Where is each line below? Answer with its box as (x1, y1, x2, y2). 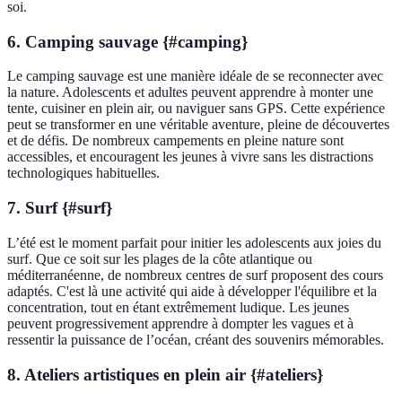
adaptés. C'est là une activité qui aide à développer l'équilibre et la (7, 283, 377, 299)
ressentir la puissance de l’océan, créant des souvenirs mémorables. (7, 331, 384, 347)
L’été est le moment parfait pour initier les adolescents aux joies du (7, 234, 381, 250)
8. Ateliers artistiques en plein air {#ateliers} (7, 364, 323, 384)
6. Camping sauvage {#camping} (7, 31, 248, 51)
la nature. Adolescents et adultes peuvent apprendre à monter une (7, 84, 373, 100)
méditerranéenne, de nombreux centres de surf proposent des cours (7, 267, 383, 283)
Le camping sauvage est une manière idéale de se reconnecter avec (7, 68, 383, 84)
